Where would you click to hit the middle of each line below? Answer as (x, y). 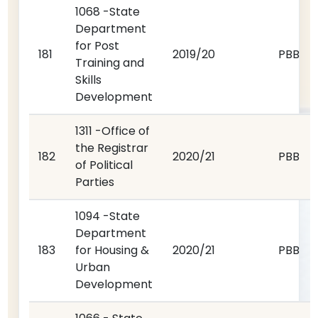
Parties (95, 182)
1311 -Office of (113, 131)
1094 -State (108, 216)
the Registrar (112, 148)
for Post (98, 46)
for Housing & (113, 250)
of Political (104, 165)
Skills (89, 80)
